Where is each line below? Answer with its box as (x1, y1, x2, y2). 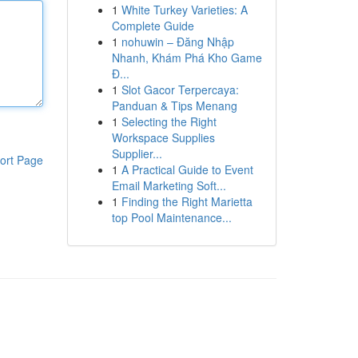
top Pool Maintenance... (111, 209, 232, 225)
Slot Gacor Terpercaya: (121, 82, 239, 97)
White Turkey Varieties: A (121, 2, 248, 18)
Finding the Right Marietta (121, 193, 253, 209)
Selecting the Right (121, 113, 217, 129)
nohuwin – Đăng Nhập (121, 34, 234, 50)
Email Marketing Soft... (111, 177, 226, 193)
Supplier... (111, 145, 162, 161)
